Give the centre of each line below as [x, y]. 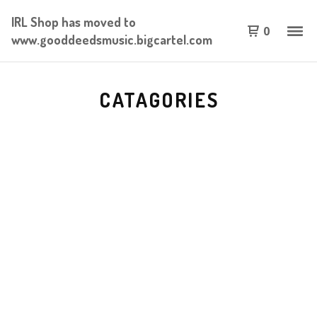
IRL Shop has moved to [74, 22]
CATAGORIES [159, 100]
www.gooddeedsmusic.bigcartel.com [112, 39]
